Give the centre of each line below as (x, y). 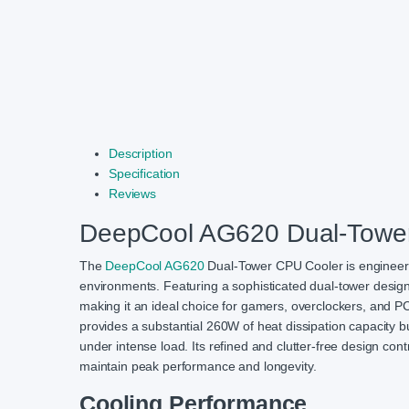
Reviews (133, 194)
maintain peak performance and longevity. (198, 367)
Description (141, 154)
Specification (145, 174)
